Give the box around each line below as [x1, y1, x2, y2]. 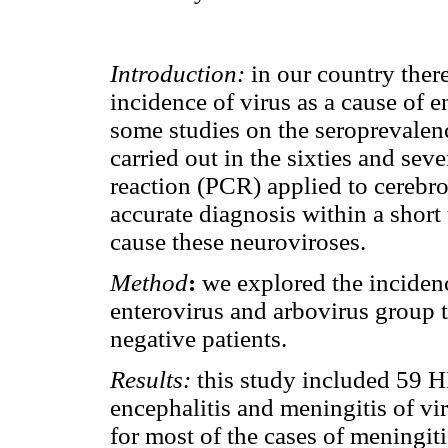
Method [110, 268, 188, 296]
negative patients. [110, 324, 287, 352]
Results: [110, 366, 191, 394]
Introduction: [110, 59, 245, 87]
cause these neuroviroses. [110, 227, 366, 255]
